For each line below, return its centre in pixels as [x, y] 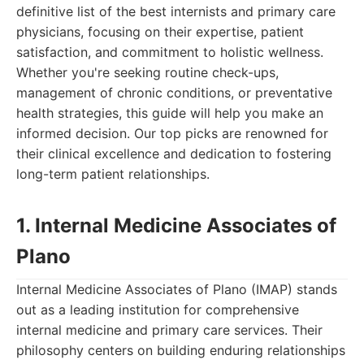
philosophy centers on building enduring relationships [181, 350]
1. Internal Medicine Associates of [176, 225]
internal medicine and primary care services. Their [169, 330]
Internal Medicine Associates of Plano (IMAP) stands [177, 289]
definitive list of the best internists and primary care [176, 11]
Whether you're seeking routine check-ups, [147, 72]
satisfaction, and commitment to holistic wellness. [170, 52]
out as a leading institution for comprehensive [158, 310]
